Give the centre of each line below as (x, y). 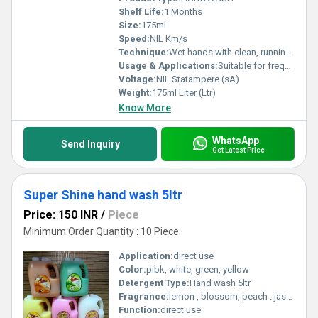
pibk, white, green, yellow (198, 269)
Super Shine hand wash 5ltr (103, 195)
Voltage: (137, 79)
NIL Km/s (169, 39)
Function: (139, 310)
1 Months (183, 12)
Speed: (134, 39)
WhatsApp (235, 140)
